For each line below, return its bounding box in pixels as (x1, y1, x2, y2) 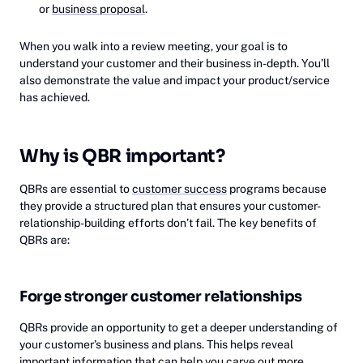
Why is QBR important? (19, 145, 225, 167)
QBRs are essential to (19, 182, 132, 195)
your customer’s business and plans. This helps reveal (19, 338, 293, 351)
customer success (132, 182, 227, 195)
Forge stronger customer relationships (19, 288, 303, 305)
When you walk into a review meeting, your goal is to (19, 40, 288, 53)
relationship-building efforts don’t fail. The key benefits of (19, 216, 317, 229)
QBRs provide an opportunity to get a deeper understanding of (19, 321, 338, 334)
